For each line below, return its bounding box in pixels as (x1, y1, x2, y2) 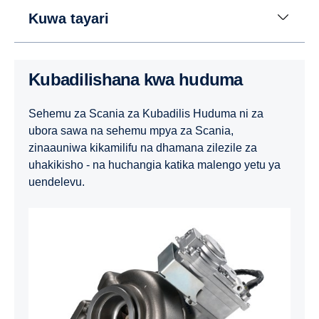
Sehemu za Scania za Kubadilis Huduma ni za (28, 108, 263, 120)
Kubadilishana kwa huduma (40, 70, 243, 90)
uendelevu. (28, 176, 85, 189)
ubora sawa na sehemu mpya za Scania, (28, 125, 234, 137)
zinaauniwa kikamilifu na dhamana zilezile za (28, 142, 257, 155)
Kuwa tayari (28, 11, 109, 27)
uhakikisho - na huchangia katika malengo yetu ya (28, 159, 281, 172)
